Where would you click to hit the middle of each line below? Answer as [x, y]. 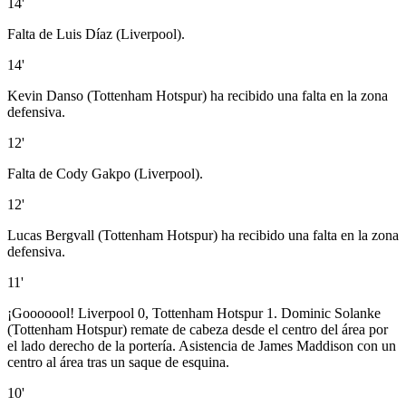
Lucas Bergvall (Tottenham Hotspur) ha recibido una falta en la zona [203, 236]
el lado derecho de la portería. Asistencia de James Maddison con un [202, 346]
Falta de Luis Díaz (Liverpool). [96, 34]
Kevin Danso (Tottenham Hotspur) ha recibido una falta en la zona [198, 96]
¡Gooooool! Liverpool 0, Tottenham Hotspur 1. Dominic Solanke [194, 314]
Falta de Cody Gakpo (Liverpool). [105, 174]
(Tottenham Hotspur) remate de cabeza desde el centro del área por [198, 330]
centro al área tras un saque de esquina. [118, 362]
